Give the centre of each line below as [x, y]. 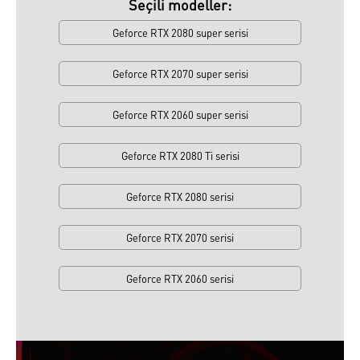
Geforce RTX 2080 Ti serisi [180, 155]
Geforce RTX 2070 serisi [180, 237]
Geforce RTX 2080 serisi [180, 196]
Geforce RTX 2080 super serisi [180, 32]
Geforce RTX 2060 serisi [180, 278]
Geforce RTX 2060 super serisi [180, 114]
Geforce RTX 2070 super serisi [180, 73]
